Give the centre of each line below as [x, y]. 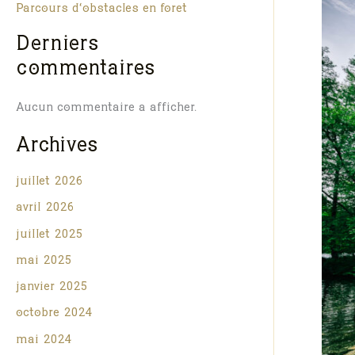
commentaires [86, 71]
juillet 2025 [49, 235]
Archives [57, 148]
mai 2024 [44, 341]
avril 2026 [45, 209]
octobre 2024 [54, 315]
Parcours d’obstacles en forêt [101, 10]
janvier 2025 [52, 288]
